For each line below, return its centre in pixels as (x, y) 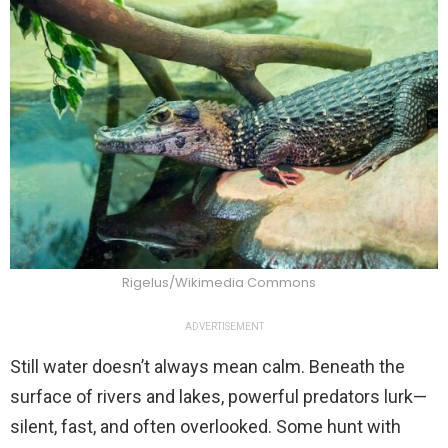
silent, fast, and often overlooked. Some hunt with (205, 427)
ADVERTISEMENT (224, 327)
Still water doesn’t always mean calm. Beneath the (207, 367)
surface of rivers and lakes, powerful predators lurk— (218, 397)
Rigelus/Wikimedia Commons (219, 283)
